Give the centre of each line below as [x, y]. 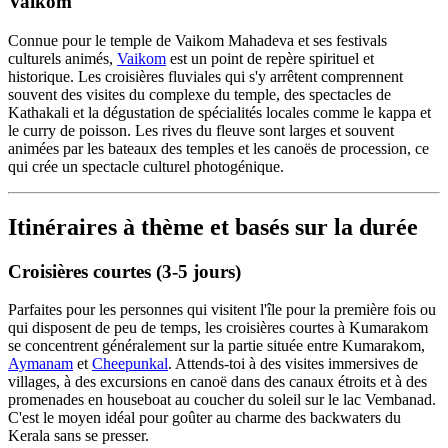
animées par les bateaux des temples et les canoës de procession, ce [218, 148]
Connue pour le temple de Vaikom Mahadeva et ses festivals [197, 40]
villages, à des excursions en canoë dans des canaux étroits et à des [217, 382]
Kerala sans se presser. [78, 436]
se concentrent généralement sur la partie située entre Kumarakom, [216, 346]
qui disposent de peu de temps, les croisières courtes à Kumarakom [218, 328]
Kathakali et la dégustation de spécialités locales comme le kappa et [219, 112]
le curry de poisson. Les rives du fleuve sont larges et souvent [201, 130]
